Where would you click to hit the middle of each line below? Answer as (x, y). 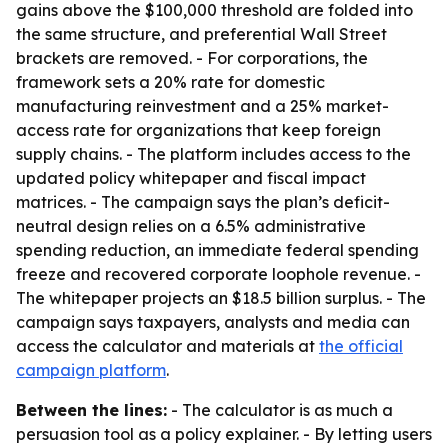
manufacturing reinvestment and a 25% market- (202, 106)
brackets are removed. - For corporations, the (192, 58)
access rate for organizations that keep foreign (198, 130)
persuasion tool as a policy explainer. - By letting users (224, 434)
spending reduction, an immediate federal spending (217, 250)
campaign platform (91, 370)
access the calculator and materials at (167, 346)
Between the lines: (91, 410)
